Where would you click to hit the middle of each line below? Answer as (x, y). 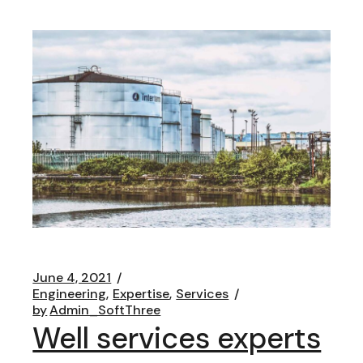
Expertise (141, 293)
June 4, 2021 (72, 277)
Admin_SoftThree (105, 310)
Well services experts (177, 338)
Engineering (70, 293)
